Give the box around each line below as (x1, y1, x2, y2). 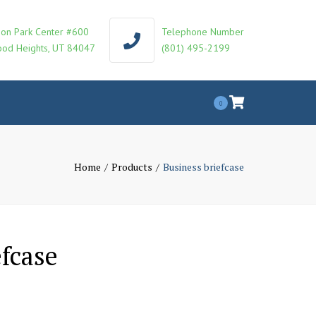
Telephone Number (162, 25, 244, 38)
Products (111, 160, 152, 174)
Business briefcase (163, 160, 244, 174)
